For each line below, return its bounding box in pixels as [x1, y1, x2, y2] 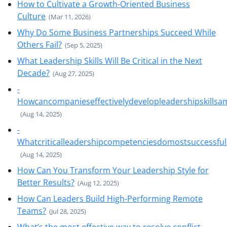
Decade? [17, 67, 50, 79]
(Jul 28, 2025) [49, 207, 86, 216]
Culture [17, 11, 46, 22]
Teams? [17, 205, 46, 216]
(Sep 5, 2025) [65, 41, 102, 50]
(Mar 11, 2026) [49, 12, 91, 21]
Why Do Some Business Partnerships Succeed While [17, 27, 216, 38]
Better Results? [17, 177, 74, 188]
